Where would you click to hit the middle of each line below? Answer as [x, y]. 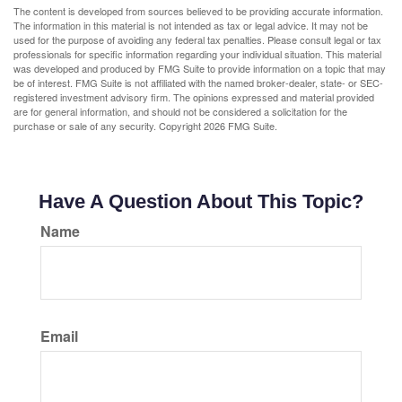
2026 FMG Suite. [240, 126]
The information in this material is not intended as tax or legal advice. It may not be [191, 25]
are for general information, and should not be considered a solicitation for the [180, 111]
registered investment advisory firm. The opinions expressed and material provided [194, 97]
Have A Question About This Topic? [201, 201]
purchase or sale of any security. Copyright [109, 126]
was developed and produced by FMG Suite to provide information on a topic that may [200, 68]
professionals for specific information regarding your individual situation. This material [197, 54]
